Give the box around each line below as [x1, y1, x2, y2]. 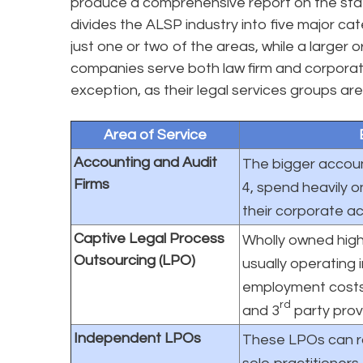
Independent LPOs [74, 330, 201, 346]
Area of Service [104, 126, 207, 143]
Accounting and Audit [74, 154, 217, 170]
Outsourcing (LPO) [74, 252, 195, 268]
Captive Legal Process [74, 230, 224, 246]
